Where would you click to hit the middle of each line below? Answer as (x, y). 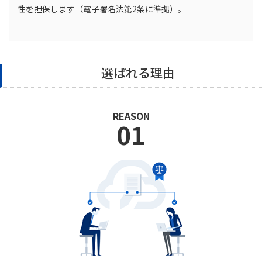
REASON (131, 116)
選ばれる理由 (138, 73)
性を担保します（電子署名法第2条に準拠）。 (102, 9)
